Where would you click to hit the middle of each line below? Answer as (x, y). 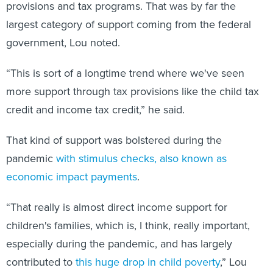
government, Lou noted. (65, 43)
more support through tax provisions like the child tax (133, 92)
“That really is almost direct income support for (117, 207)
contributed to (41, 262)
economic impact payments (72, 177)
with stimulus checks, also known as (141, 159)
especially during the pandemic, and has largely (119, 244)
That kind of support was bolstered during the (114, 140)
